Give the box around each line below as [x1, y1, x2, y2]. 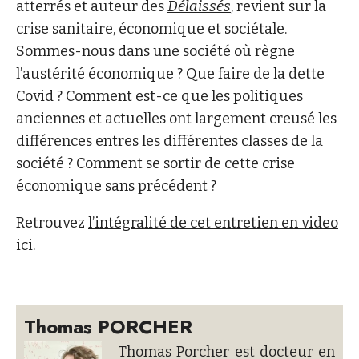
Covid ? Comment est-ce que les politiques [16, 87, 303, 106]
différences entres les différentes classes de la [16, 132, 323, 151]
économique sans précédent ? [16, 177, 216, 196]
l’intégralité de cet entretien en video [88, 214, 338, 232]
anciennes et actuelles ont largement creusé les [16, 110, 337, 128]
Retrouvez [16, 214, 88, 232]
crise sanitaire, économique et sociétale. [16, 20, 287, 38]
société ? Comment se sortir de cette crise [16, 155, 295, 173]
